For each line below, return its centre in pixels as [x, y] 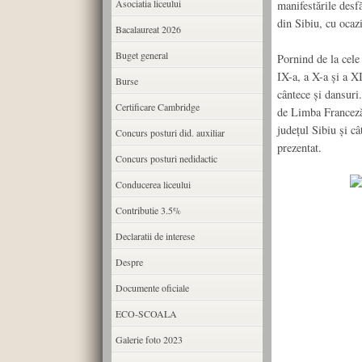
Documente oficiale [152, 288]
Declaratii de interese [155, 236]
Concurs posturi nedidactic [166, 158]
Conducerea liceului [153, 184]
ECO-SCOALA [146, 314]
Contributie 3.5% [148, 210]
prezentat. [299, 147]
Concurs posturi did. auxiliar [170, 133]
